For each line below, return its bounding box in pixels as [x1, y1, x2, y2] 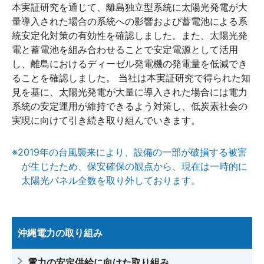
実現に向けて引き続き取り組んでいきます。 [12, 114, 200, 126]
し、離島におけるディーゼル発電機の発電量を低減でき [12, 57, 247, 70]
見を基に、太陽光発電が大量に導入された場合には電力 [12, 85, 247, 98]
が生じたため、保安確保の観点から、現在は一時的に [21, 160, 247, 172]
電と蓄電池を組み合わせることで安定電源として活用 [12, 43, 238, 55]
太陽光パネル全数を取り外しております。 [21, 174, 200, 186]
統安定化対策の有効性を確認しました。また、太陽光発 [12, 29, 247, 41]
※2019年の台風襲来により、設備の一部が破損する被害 [12, 146, 247, 158]
